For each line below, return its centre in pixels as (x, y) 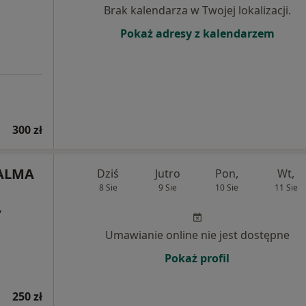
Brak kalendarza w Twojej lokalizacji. (197, 11)
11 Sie (286, 187)
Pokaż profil (197, 258)
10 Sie (226, 187)
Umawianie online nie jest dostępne (197, 235)
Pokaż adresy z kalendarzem (197, 34)
